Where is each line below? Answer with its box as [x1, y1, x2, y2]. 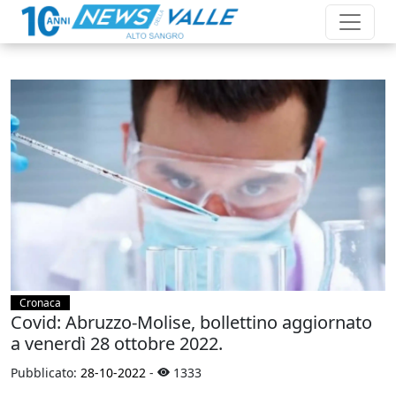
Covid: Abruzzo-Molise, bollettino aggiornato [11, 309, 372, 334]
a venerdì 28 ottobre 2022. [11, 331, 223, 355]
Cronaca [19, 294, 61, 310]
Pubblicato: [11, 363, 80, 381]
